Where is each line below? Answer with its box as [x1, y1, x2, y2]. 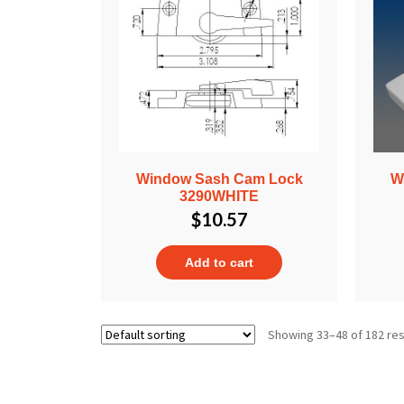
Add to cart [185, 254, 254, 270]
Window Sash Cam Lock [135, 170, 303, 187]
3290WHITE [179, 188, 260, 204]
